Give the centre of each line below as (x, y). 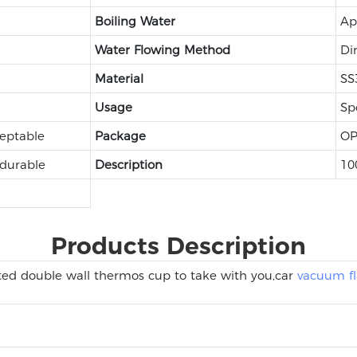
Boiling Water (135, 21)
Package (120, 135)
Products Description (178, 245)
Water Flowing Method (162, 49)
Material (119, 78)
